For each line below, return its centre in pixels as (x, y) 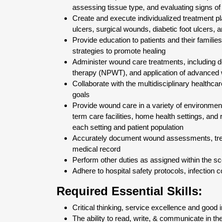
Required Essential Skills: (129, 191)
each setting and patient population (128, 127)
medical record (96, 149)
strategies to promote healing (119, 51)
